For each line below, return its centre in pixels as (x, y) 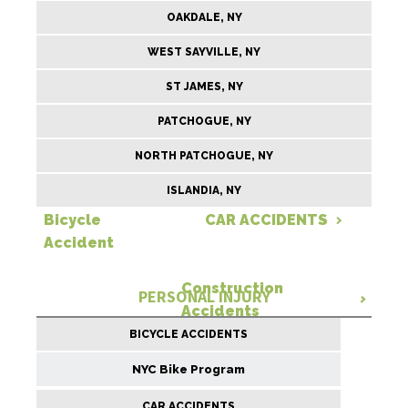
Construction (232, 288)
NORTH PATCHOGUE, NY (204, 156)
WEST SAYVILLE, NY (204, 52)
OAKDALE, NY (204, 17)
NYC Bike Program (189, 369)
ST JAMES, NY (204, 87)
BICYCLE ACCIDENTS (189, 334)
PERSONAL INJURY (204, 296)
